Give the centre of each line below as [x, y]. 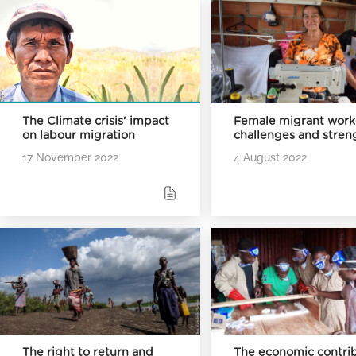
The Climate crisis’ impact [96, 121]
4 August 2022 [271, 157]
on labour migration [79, 135]
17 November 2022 [70, 157]
